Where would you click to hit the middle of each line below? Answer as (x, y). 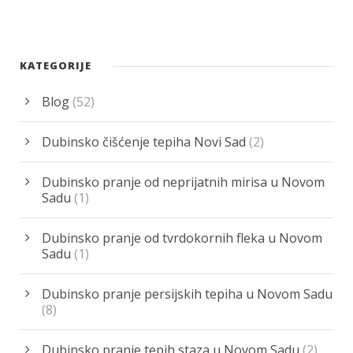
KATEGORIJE (56, 66)
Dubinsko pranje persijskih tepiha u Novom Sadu (187, 294)
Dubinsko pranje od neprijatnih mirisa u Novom (183, 182)
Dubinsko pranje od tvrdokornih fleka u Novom (182, 238)
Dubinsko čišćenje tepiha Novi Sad (144, 142)
